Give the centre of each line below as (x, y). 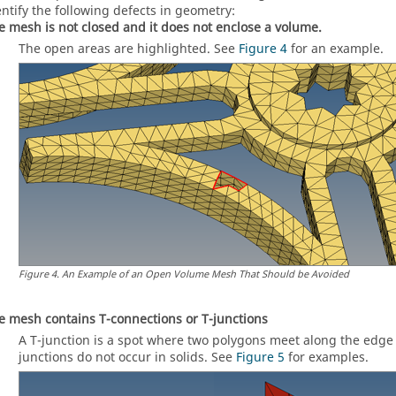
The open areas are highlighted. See (129, 49)
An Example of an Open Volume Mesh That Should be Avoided (206, 274)
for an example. (335, 49)
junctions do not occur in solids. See (127, 358)
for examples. (327, 358)
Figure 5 (260, 358)
